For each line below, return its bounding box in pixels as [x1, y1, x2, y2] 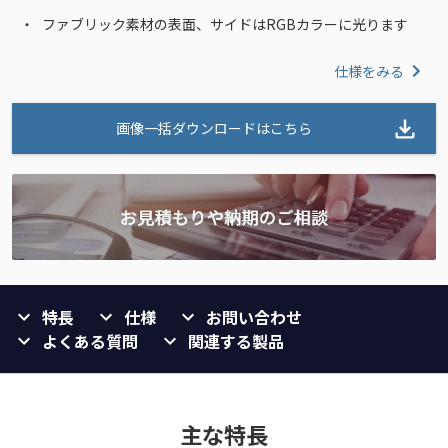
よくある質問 [42, 329, 138, 354]
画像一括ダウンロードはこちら [116, 118, 312, 139]
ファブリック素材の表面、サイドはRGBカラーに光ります [42, 14, 408, 35]
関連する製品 [188, 329, 284, 354]
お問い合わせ [206, 305, 302, 330]
